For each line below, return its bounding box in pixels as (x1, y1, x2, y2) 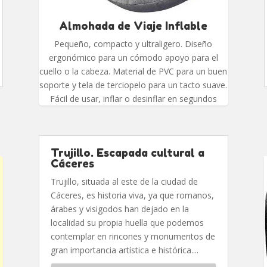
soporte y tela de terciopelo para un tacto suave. (39, 79, 228, 91)
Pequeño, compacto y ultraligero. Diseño (54, 38, 213, 50)
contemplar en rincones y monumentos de (50, 231, 215, 243)
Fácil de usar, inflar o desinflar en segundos (49, 93, 217, 105)
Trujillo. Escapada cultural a (50, 146, 204, 160)
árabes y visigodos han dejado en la (50, 203, 189, 215)
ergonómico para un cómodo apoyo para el (48, 52, 218, 64)
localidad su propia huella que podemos (50, 217, 204, 229)
